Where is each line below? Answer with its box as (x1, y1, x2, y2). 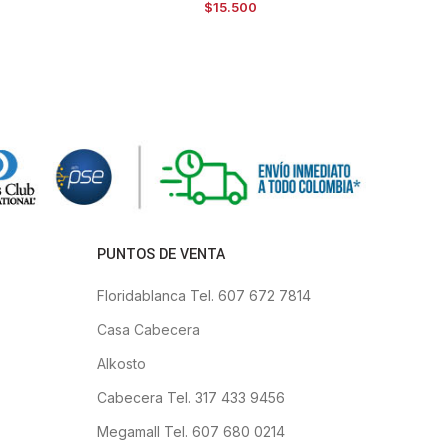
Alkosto (96, 354, 146, 372)
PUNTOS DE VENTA (96, 243, 225, 265)
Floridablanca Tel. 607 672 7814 (96, 286, 311, 304)
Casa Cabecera (96, 320, 200, 338)
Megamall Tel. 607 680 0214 (96, 422, 285, 440)
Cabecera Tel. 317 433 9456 (96, 388, 285, 406)
